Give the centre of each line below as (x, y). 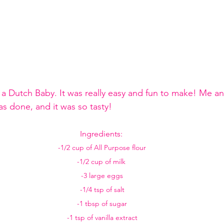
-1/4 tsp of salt (102, 189)
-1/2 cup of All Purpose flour (102, 147)
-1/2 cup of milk (102, 161)
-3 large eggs (102, 175)
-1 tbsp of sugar (102, 203)
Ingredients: (102, 134)
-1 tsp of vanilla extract (102, 217)
